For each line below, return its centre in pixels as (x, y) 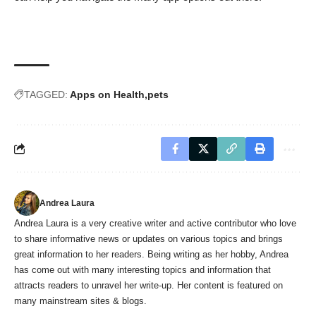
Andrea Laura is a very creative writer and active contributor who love (155, 223)
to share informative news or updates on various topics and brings (148, 238)
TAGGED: (46, 94)
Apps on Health (107, 94)
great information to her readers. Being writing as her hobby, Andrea (151, 254)
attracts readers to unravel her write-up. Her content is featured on (148, 285)
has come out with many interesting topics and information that (142, 269)
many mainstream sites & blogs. (80, 300)
